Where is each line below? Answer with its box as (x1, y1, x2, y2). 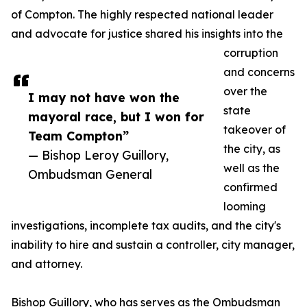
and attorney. (11, 257, 82, 271)
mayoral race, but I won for (28, 109, 204, 125)
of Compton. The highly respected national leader (11, 8, 273, 22)
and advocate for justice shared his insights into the (11, 27, 283, 41)
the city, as (223, 142, 280, 156)
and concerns (223, 65, 295, 79)
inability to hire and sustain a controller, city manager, (11, 238, 295, 252)
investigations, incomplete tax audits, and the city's (11, 219, 281, 233)
